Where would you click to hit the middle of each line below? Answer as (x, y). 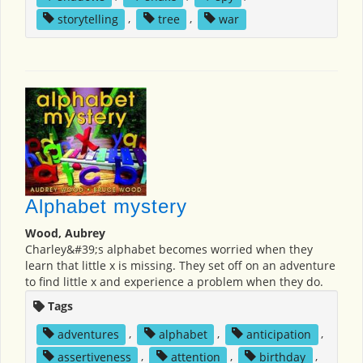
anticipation (279, 334)
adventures (88, 334)
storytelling (88, 19)
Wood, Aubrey (65, 233)
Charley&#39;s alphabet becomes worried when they (169, 250)
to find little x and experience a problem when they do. (174, 282)
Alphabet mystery (106, 207)
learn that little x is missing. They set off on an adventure (180, 266)
